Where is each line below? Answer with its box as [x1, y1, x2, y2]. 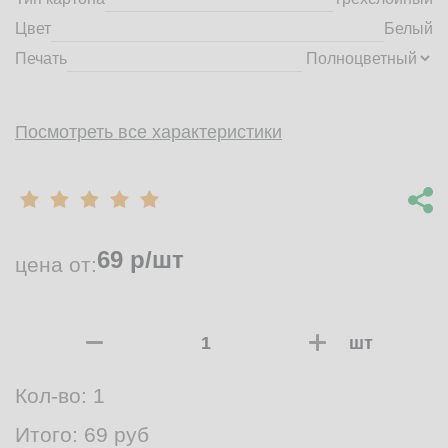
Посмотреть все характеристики [15, 122, 282, 142]
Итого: [15, 423, 84, 446]
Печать [15, 50, 67, 67]
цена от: [15, 253, 97, 276]
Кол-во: [15, 384, 93, 407]
